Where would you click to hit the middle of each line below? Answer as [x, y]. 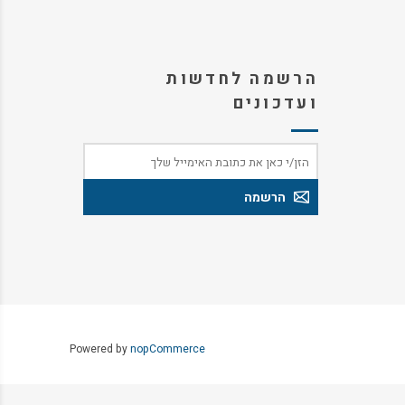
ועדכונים [275, 104]
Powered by [100, 349]
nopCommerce [168, 349]
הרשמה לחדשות [242, 79]
